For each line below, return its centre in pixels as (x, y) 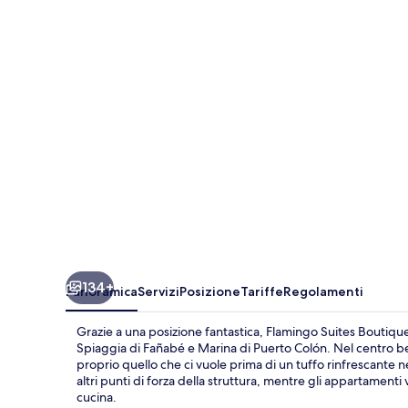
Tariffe (262, 291)
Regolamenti (323, 291)
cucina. (97, 397)
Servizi (158, 291)
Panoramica (102, 291)
